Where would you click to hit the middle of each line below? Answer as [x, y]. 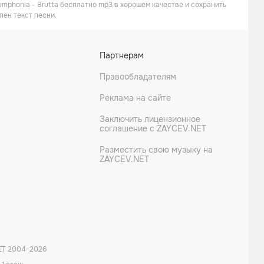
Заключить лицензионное [150, 119]
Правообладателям [138, 77]
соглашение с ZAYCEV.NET [153, 128]
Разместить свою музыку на [156, 150]
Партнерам [122, 55]
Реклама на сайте [135, 98]
